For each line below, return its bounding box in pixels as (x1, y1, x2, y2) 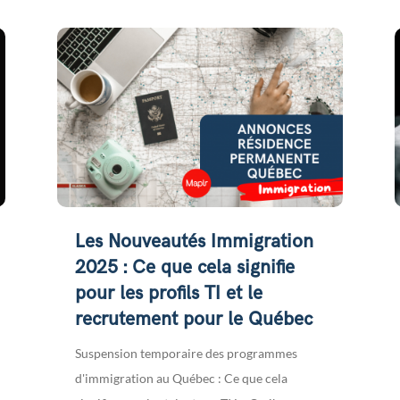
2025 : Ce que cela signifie (74, 255, 295, 279)
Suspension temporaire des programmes (74, 345, 297, 361)
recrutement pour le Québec (74, 307, 312, 330)
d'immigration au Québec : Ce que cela (74, 370, 287, 386)
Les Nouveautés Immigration (74, 229, 313, 253)
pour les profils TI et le (74, 281, 262, 304)
